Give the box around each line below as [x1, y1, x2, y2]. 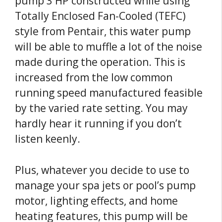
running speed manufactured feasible [15, 86, 203, 100]
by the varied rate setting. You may [15, 101, 188, 115]
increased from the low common [15, 70, 172, 85]
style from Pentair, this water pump [15, 24, 191, 39]
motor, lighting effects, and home [15, 193, 178, 208]
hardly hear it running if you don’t [15, 116, 182, 131]
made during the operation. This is [15, 55, 185, 69]
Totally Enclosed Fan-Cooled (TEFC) [15, 9, 186, 23]
